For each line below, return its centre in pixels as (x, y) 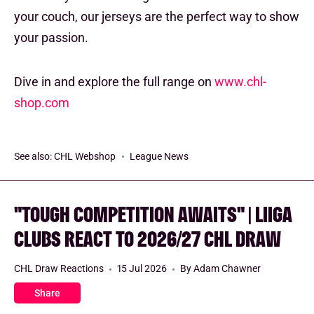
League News (159, 156)
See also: (34, 156)
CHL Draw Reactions (59, 268)
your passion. (51, 37)
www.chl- (240, 81)
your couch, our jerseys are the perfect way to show (157, 16)
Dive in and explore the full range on (114, 81)
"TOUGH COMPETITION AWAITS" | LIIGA (153, 213)
